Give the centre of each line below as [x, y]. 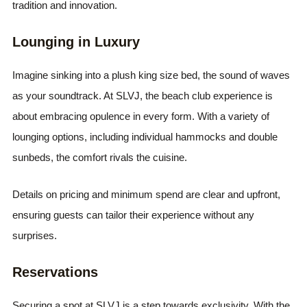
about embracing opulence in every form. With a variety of [141, 116]
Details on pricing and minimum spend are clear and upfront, [147, 194]
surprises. [35, 235]
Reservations [56, 272]
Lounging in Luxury [76, 42]
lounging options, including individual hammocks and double [145, 137]
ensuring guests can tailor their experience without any [134, 215]
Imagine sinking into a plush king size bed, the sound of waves [151, 75]
